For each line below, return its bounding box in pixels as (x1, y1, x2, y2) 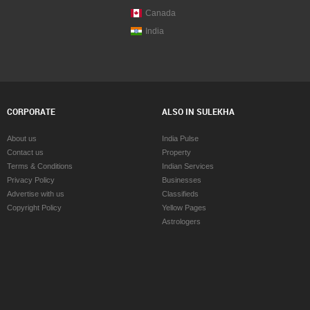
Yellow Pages (161, 203, 206, 212)
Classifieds (161, 190, 199, 198)
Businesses (161, 176, 201, 184)
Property (161, 148, 191, 156)
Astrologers (161, 217, 201, 226)
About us (6, 134, 37, 143)
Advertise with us (6, 190, 64, 198)
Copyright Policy (6, 203, 62, 212)
